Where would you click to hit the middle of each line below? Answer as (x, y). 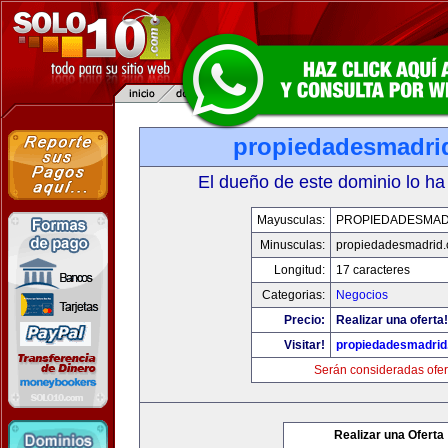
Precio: (304, 320)
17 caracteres (373, 270)
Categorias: (293, 295)
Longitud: (299, 270)
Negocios (362, 295)
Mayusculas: (291, 220)
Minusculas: (292, 245)
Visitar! (304, 345)
